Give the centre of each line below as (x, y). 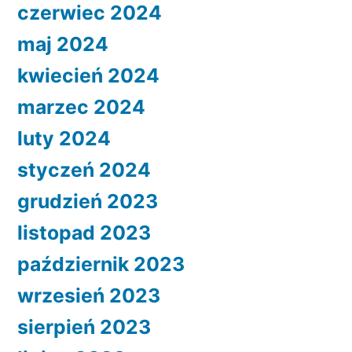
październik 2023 (101, 264)
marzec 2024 (81, 107)
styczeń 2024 (84, 170)
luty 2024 (64, 139)
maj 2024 (63, 44)
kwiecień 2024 (88, 76)
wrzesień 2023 (89, 296)
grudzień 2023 (88, 202)
